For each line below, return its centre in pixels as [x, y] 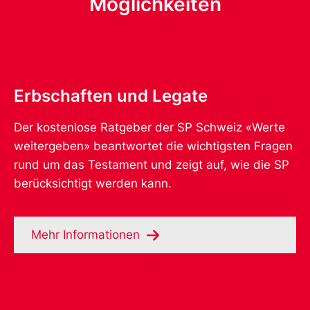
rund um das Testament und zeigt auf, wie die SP [152, 164]
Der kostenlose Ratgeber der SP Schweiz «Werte [149, 127]
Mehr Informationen [85, 235]
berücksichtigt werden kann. [93, 183]
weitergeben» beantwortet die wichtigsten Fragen [153, 146]
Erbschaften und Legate [111, 95]
